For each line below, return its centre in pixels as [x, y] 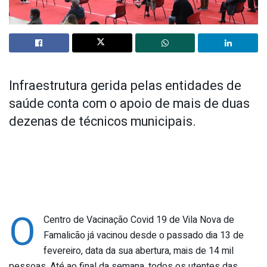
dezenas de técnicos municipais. [103, 122]
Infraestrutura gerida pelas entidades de [125, 86]
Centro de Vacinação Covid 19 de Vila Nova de [139, 220]
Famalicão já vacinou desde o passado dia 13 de [143, 236]
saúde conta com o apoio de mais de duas [129, 104]
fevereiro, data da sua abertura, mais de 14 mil [138, 251]
